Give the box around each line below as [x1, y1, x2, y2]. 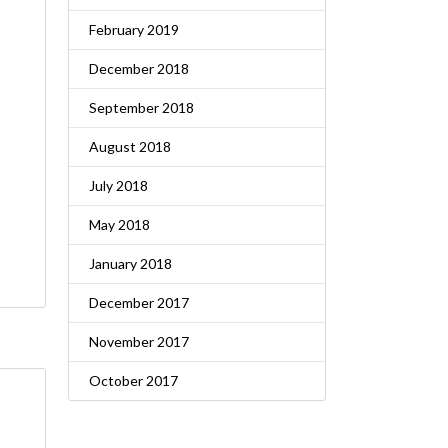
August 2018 [88, 138, 171, 155]
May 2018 [88, 216, 150, 233]
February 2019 [88, 21, 179, 38]
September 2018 [88, 99, 194, 116]
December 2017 [88, 294, 189, 311]
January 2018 [88, 255, 172, 272]
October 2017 [88, 372, 178, 389]
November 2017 [88, 333, 189, 350]
